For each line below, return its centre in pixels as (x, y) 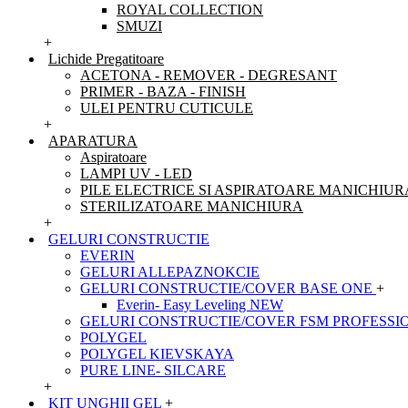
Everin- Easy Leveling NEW (200, 305)
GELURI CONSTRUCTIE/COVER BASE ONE (228, 288)
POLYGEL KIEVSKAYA (157, 354)
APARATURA (93, 141)
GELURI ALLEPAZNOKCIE (170, 272)
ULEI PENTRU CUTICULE (167, 108)
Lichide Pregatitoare (106, 59)
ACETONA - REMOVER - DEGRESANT (209, 75)
